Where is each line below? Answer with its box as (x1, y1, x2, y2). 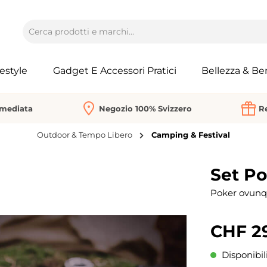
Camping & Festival (151, 130, 230, 140)
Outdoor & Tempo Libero (37, 130, 132, 140)
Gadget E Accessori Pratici (53, 64, 176, 76)
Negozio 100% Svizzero (99, 103, 192, 113)
